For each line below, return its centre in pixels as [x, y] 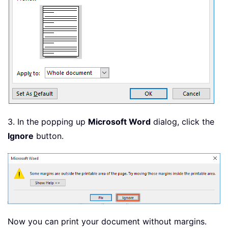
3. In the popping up [48, 122]
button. [49, 136]
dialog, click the [182, 122]
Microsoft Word [119, 122]
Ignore [21, 136]
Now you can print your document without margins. [107, 222]
